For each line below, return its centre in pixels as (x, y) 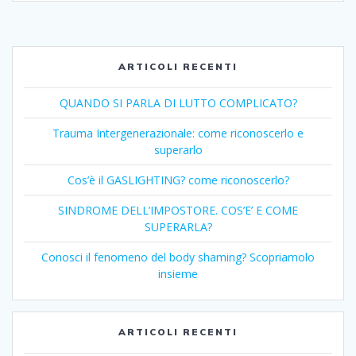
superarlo (178, 150)
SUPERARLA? (178, 227)
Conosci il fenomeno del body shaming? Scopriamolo (178, 257)
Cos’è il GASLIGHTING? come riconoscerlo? (178, 180)
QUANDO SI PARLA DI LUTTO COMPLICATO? (178, 103)
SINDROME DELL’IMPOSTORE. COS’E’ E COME (178, 211)
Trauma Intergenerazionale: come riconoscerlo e (178, 133)
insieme (178, 274)
